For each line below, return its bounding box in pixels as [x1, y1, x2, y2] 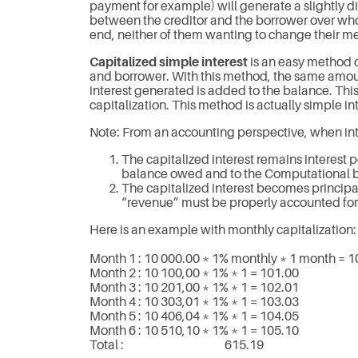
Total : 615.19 [89, 337, 264, 352]
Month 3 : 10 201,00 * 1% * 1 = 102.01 [89, 280, 299, 295]
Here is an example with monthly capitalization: [89, 222, 356, 237]
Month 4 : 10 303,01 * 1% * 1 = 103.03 [89, 294, 299, 309]
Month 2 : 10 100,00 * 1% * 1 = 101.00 [89, 265, 299, 280]
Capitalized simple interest [89, 55, 248, 70]
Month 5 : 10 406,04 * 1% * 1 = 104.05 [89, 308, 299, 324]
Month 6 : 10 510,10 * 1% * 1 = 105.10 [89, 323, 299, 338]
